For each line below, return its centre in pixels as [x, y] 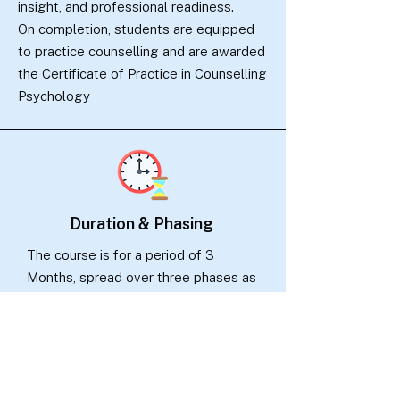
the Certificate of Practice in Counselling [142, 74]
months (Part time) [83, 367]
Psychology [54, 96]
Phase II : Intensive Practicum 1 [121, 389]
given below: [66, 300]
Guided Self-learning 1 [150, 344]
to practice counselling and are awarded [142, 51]
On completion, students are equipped [136, 29]
